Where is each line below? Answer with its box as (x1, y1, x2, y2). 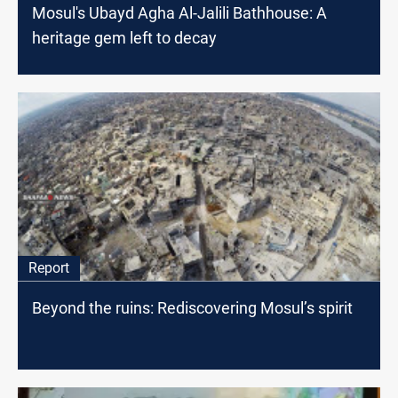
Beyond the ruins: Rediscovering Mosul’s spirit (32, 298, 353, 318)
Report (28, 259, 69, 277)
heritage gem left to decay (32, 28, 217, 48)
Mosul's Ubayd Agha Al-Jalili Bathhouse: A (32, 4, 327, 23)
